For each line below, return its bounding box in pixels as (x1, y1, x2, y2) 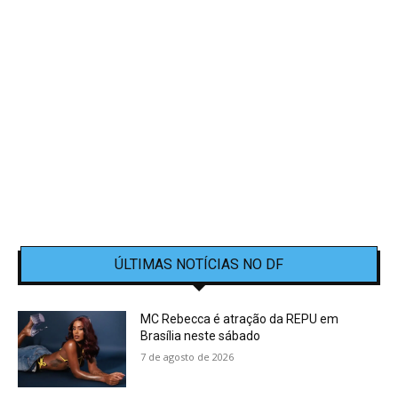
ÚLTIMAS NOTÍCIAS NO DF (115, 256, 283, 274)
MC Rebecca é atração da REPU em (140, 312, 339, 327)
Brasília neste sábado (140, 329, 264, 344)
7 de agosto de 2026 (140, 350, 235, 364)
